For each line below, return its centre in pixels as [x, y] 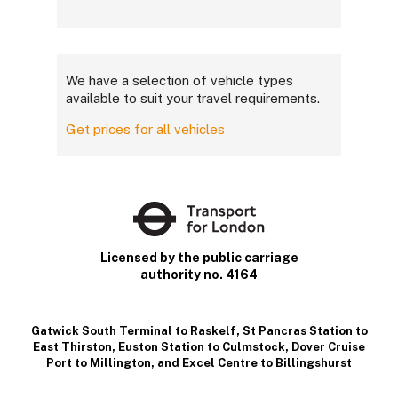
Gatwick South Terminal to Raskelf [133, 331]
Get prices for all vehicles [145, 130]
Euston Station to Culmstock [202, 347]
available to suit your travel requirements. [192, 99]
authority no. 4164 [199, 275]
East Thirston [72, 347]
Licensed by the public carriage [199, 258]
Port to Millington [99, 363]
